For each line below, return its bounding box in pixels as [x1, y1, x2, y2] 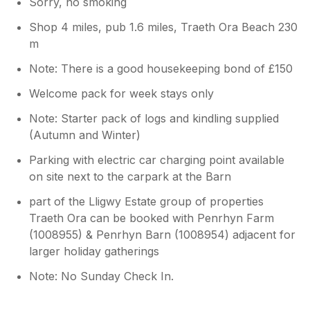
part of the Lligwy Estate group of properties [29, 194, 264, 209]
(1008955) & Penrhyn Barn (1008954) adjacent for [29, 228, 296, 242]
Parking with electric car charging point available [29, 153, 285, 167]
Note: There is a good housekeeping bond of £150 [29, 62, 293, 76]
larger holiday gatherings [29, 244, 160, 259]
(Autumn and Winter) [29, 128, 141, 143]
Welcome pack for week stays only [29, 86, 215, 101]
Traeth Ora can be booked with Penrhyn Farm [29, 211, 275, 226]
